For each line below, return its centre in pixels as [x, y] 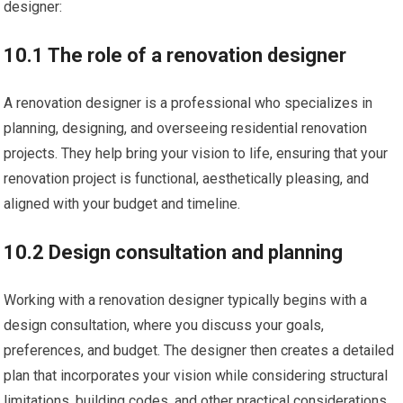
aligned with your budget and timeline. [122, 204]
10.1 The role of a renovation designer [175, 55]
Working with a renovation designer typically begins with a [186, 300]
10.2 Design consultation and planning [174, 252]
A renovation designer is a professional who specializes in [188, 103]
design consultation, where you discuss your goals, [164, 325]
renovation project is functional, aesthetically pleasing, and [187, 179]
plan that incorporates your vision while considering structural [196, 376]
